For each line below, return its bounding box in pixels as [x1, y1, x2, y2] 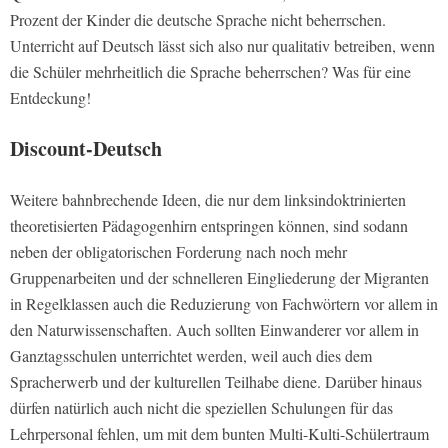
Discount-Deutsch [10, 134, 162, 164]
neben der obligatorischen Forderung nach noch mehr [10, 241, 347, 263]
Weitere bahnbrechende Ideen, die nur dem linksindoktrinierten [10, 189, 406, 211]
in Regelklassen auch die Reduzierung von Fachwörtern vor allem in [10, 293, 438, 315]
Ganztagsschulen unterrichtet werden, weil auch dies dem [10, 345, 372, 367]
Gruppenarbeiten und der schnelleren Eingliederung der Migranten [10, 267, 429, 289]
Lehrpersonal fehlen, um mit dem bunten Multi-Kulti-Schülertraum [10, 423, 429, 445]
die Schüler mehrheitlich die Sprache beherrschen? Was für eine [10, 61, 411, 83]
